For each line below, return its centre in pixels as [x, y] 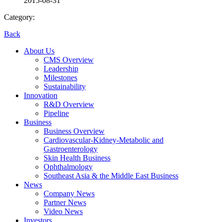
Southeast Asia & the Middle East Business [111, 175]
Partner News [65, 202]
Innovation [41, 95]
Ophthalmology [68, 166]
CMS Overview [69, 59]
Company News [69, 193]
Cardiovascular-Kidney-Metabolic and [104, 140]
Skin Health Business [77, 158]
